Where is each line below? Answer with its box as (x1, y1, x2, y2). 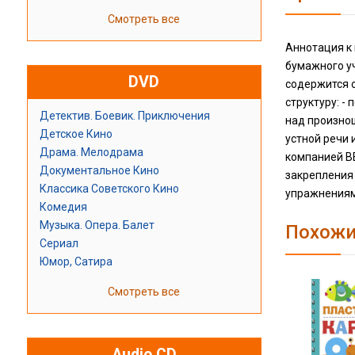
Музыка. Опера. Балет (39, 219, 155, 232)
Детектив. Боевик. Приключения (39, 109, 210, 123)
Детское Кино (39, 128, 113, 141)
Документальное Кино (39, 164, 159, 177)
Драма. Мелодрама (39, 146, 143, 159)
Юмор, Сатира (39, 255, 113, 269)
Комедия (39, 200, 87, 214)
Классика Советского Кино (39, 182, 179, 196)
